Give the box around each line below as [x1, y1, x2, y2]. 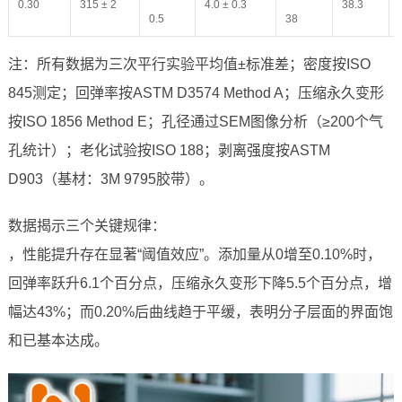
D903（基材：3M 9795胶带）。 [7, 171, 214, 188]
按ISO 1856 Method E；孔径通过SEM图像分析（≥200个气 [7, 114, 383, 130]
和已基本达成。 [7, 333, 109, 349]
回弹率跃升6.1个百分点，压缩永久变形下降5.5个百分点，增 [7, 275, 392, 292]
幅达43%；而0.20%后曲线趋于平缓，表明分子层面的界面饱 [7, 304, 393, 320]
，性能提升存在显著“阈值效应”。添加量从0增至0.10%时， [7, 247, 381, 263]
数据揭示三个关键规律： [7, 218, 166, 234]
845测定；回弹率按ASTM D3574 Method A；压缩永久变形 [7, 85, 384, 101]
